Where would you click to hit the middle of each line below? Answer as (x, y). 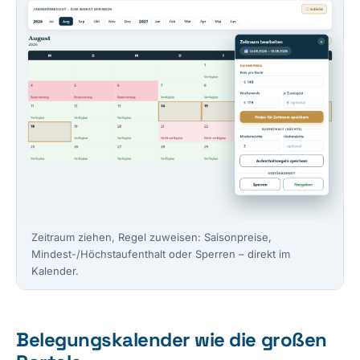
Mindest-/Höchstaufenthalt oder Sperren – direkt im (161, 254)
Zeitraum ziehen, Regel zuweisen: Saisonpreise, (151, 237)
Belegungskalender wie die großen (172, 339)
